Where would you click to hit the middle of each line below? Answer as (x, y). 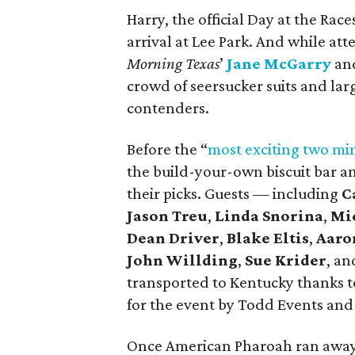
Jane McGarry (279, 63)
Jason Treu (167, 216)
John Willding (182, 260)
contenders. (168, 108)
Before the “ (167, 149)
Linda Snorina (269, 216)
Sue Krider (286, 260)
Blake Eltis (268, 238)
